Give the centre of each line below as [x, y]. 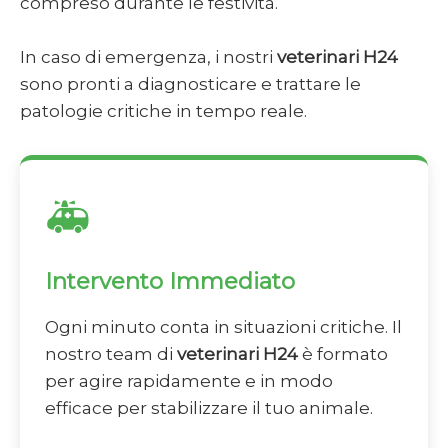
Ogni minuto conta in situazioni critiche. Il [223, 327]
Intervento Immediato [170, 281]
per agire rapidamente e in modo [189, 381]
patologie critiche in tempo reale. [163, 111]
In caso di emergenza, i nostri [148, 57]
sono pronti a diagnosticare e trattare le [190, 84]
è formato [343, 354]
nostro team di [111, 354]
